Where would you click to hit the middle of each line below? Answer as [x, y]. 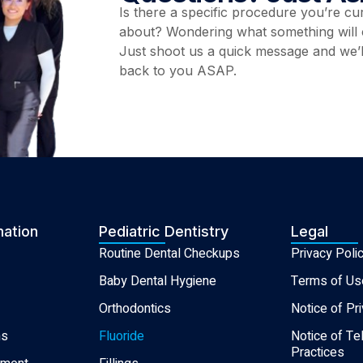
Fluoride [121, 337]
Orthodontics [135, 309]
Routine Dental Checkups [169, 254]
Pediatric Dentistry [163, 231]
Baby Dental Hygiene [157, 282]
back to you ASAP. [178, 71]
